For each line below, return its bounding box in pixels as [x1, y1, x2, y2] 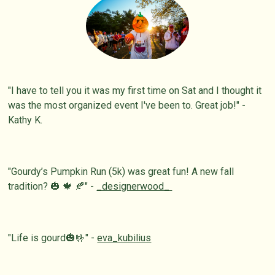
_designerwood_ [96, 180, 172, 193]
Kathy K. [8, 114, 43, 126]
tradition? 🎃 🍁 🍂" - [8, 180, 97, 193]
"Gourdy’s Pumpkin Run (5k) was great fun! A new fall [8, 166, 234, 178]
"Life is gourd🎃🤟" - [8, 232, 98, 244]
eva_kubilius [97, 232, 152, 244]
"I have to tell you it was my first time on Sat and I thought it [8, 85, 262, 97]
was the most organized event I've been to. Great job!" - [8, 99, 246, 112]
